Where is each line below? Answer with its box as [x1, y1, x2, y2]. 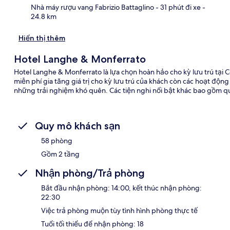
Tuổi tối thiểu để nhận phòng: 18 [41, 219, 144, 228]
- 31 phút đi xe [154, 2, 201, 12]
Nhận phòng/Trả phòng [35, 166, 145, 179]
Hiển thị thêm [18, 33, 65, 43]
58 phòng [41, 136, 72, 145]
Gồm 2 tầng [41, 149, 80, 159]
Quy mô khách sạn [35, 119, 120, 132]
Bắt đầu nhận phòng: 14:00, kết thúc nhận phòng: [41, 183, 202, 193]
